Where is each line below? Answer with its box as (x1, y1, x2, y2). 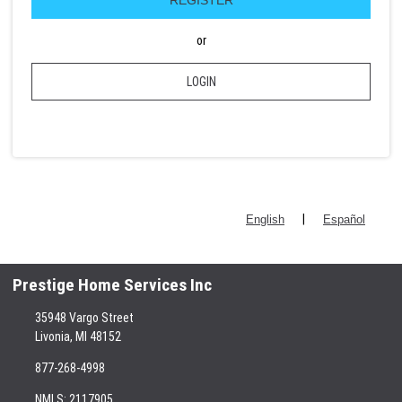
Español (323, 213, 365, 227)
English (246, 213, 284, 227)
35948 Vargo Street (34, 310, 134, 325)
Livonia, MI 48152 (34, 328, 121, 344)
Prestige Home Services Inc (13, 274, 212, 295)
